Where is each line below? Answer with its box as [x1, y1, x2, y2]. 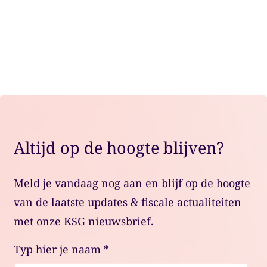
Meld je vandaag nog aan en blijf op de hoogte [13, 175, 250, 190]
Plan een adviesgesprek [77, 39, 190, 54]
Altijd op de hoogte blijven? [13, 136, 224, 159]
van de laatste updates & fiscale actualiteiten [13, 194, 241, 209]
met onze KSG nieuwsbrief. [13, 213, 154, 228]
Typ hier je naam [13, 241, 104, 256]
